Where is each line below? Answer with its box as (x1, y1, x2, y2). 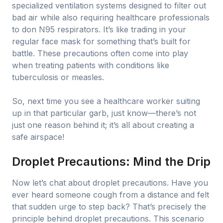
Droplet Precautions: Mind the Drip (12, 154, 211, 169)
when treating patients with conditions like (12, 60, 169, 70)
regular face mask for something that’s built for (12, 36, 191, 46)
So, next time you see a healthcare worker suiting (12, 96, 200, 106)
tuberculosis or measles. (12, 72, 104, 82)
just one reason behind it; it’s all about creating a (12, 120, 194, 130)
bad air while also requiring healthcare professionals (12, 12, 210, 22)
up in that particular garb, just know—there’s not (12, 108, 196, 118)
